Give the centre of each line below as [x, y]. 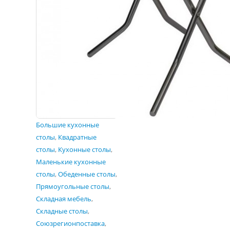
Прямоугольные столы [73, 186]
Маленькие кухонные [71, 162]
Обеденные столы [87, 174]
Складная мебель [64, 199]
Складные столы [62, 211]
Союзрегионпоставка [70, 223]
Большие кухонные [68, 125]
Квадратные [77, 137]
